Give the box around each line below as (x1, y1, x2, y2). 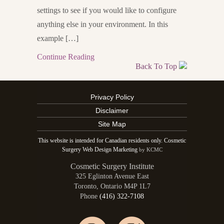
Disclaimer (95, 106, 128, 114)
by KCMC (138, 146, 162, 152)
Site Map (98, 120, 126, 128)
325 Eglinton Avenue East (75, 172, 149, 180)
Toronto (73, 182, 96, 190)
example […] (37, 34, 78, 42)
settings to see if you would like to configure (37, 6, 176, 14)
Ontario (100, 182, 122, 190)
